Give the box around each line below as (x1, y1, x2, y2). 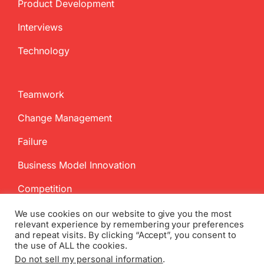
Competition (18, 183, 72, 195)
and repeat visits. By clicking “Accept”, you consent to (15, 230, 237, 240)
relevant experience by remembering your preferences (15, 219, 245, 230)
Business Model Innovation (18, 159, 136, 171)
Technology (18, 45, 70, 57)
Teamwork (18, 88, 64, 101)
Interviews (18, 21, 62, 34)
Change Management (18, 112, 112, 124)
